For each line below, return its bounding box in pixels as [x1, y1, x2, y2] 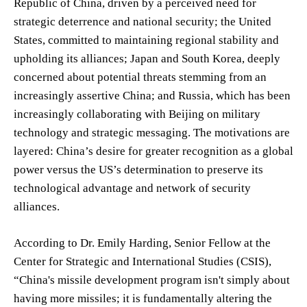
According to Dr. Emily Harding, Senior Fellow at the [14, 236, 271, 249]
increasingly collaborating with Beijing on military [14, 107, 260, 121]
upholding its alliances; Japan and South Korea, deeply [14, 51, 280, 65]
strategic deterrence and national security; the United [14, 14, 271, 28]
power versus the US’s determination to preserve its [14, 162, 263, 176]
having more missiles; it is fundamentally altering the [14, 291, 272, 305]
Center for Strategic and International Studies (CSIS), [14, 254, 271, 268]
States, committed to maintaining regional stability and [14, 33, 279, 47]
